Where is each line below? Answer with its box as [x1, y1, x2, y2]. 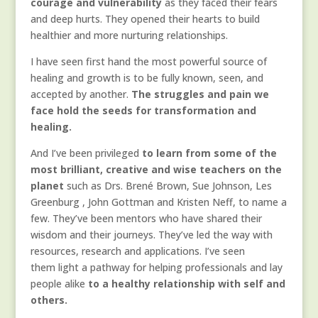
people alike [30, 277, 85, 291]
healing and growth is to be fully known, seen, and [30, 71, 263, 85]
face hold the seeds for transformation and [30, 104, 256, 118]
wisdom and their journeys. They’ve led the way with [30, 228, 273, 242]
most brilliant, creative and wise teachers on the [30, 163, 282, 177]
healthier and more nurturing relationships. [30, 28, 228, 43]
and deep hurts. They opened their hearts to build [30, 12, 260, 26]
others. [30, 293, 67, 307]
